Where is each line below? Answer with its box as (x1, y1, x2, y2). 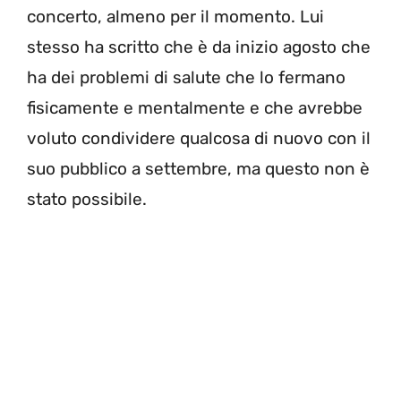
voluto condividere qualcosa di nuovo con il (27, 128, 371, 149)
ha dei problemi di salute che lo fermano (27, 67, 346, 89)
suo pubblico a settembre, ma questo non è (27, 158, 370, 180)
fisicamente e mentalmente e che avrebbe (27, 98, 363, 119)
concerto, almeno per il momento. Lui (27, 6, 324, 28)
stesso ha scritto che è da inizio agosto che (27, 37, 371, 58)
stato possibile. (27, 189, 147, 210)
